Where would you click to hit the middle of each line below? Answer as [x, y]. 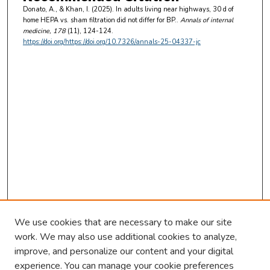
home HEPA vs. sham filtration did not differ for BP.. [100, 20]
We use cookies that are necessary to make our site [123, 222]
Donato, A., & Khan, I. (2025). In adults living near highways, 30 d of [128, 10]
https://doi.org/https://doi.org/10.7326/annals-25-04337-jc [111, 42]
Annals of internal [206, 20]
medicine [36, 31]
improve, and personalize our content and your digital [124, 251]
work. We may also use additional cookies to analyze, [126, 237]
